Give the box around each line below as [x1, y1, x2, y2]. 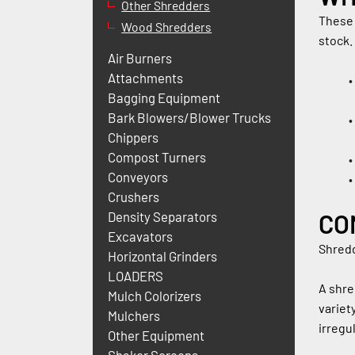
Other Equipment [108, 327, 205, 344]
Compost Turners [108, 149, 207, 166]
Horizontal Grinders [108, 248, 218, 265]
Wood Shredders [121, 19, 212, 35]
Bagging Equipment [108, 90, 221, 106]
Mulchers [108, 307, 161, 324]
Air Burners [108, 50, 173, 67]
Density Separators [108, 208, 218, 225]
